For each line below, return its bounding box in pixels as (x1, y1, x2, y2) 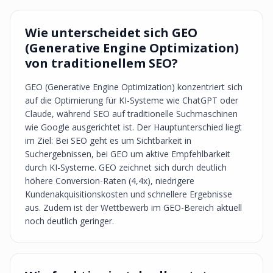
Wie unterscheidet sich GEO (25, 24, 197, 41)
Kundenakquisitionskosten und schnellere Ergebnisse (25, 188, 232, 200)
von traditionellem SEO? (25, 55, 178, 71)
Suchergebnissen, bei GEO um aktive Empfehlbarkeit (25, 148, 230, 160)
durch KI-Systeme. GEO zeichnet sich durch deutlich (25, 161, 227, 173)
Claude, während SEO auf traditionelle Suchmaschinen (25, 108, 238, 119)
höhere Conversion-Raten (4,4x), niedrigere (25, 175, 194, 186)
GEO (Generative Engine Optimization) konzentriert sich (25, 81, 243, 93)
